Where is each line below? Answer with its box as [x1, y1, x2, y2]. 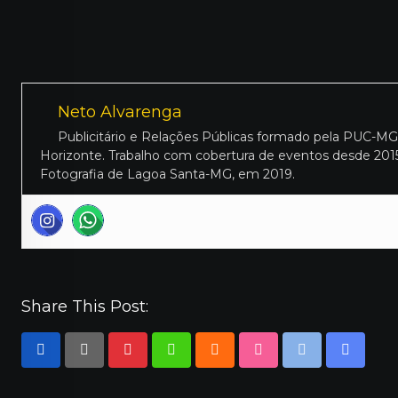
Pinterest [126, 352, 193, 370]
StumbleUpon [257, 352, 361, 370]
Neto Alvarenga [58, 102, 182, 122]
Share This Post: [21, 297, 148, 316]
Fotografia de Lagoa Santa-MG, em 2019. [40, 166, 295, 182]
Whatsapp [170, 352, 244, 370]
